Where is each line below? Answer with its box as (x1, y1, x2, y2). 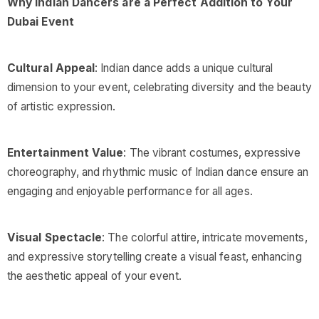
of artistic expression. (7, 100, 115, 113)
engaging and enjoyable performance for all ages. (7, 184, 253, 198)
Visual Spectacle (7, 231, 103, 244)
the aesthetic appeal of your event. (7, 269, 182, 283)
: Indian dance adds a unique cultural (95, 61, 273, 75)
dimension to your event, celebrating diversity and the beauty (7, 80, 312, 94)
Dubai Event (7, 15, 74, 28)
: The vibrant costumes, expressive (123, 146, 301, 159)
